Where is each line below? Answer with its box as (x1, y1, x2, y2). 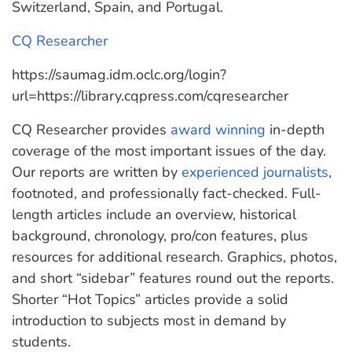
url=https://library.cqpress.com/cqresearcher (12, 86, 288, 105)
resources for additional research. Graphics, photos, (12, 247, 337, 266)
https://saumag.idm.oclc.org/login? (12, 65, 226, 84)
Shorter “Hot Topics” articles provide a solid (12, 290, 288, 309)
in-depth (266, 120, 324, 139)
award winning (170, 120, 266, 139)
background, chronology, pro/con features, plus (12, 226, 308, 245)
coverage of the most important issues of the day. (12, 141, 326, 160)
